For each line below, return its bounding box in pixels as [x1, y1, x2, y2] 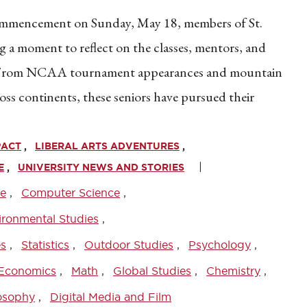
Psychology [188, 238, 251, 251]
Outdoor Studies [84, 238, 173, 251]
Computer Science [21, 186, 120, 199]
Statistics [21, 238, 69, 251]
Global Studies [113, 265, 191, 277]
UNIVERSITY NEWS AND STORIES [18, 162, 184, 173]
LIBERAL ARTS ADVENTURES [35, 140, 180, 151]
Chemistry [206, 265, 260, 277]
